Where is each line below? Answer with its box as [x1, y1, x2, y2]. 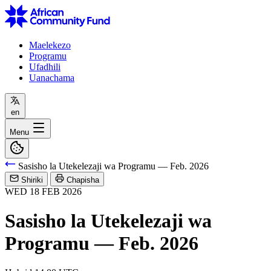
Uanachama [29, 72, 74, 83]
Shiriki [21, 175, 43, 184]
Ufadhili [29, 61, 60, 72]
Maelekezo [29, 39, 71, 50]
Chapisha [67, 175, 99, 184]
